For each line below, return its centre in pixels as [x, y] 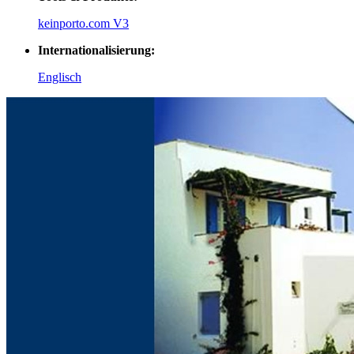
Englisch [60, 77]
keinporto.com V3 [83, 24]
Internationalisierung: [96, 51]
